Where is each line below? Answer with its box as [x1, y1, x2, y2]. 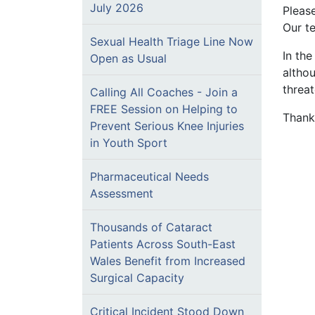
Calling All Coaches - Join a [90, 85, 238, 99]
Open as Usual [90, 51, 167, 65]
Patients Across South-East [90, 237, 236, 251]
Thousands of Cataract [90, 220, 212, 234]
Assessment [90, 186, 153, 200]
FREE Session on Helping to [90, 102, 238, 116]
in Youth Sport [90, 136, 167, 150]
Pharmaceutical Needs [90, 169, 209, 184]
